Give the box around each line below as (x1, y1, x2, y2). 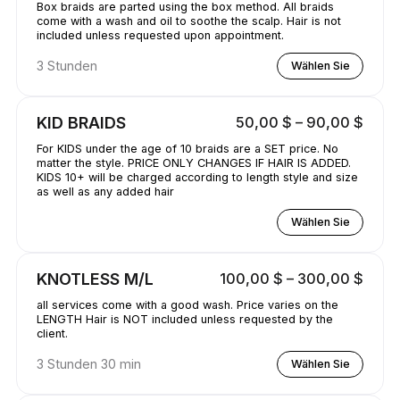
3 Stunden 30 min (36, 355, 141, 371)
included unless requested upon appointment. (36, 28, 284, 42)
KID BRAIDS (36, 112, 126, 133)
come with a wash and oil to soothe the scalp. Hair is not (36, 13, 341, 28)
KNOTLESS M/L (36, 269, 154, 289)
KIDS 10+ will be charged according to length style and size (36, 170, 358, 184)
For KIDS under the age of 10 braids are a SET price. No (36, 141, 338, 155)
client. (36, 327, 68, 341)
